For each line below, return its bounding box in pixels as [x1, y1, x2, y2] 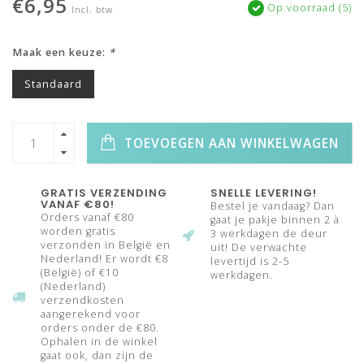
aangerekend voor [41, 307, 141, 322]
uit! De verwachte [210, 240, 307, 255]
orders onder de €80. [41, 321, 159, 336]
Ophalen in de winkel [41, 335, 158, 349]
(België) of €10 [41, 266, 119, 280]
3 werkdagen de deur [210, 227, 327, 241]
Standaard [24, 77, 82, 92]
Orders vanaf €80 [41, 210, 134, 225]
